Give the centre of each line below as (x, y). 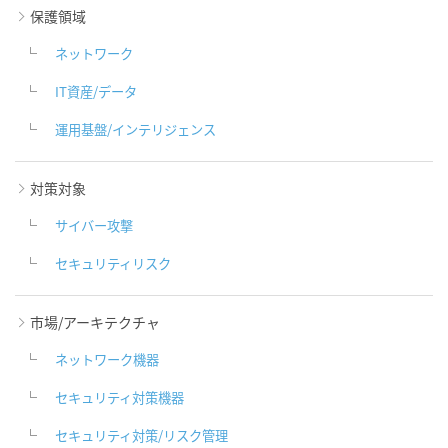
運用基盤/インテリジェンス (135, 130)
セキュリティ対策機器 (119, 398)
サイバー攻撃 (94, 226)
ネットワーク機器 (107, 360)
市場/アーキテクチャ (95, 322)
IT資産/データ (96, 92)
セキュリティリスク (113, 264)
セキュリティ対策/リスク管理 (141, 436)
